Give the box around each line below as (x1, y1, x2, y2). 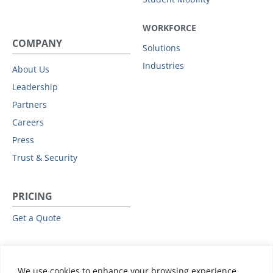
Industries (143, 59, 184, 71)
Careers (12, 116, 44, 128)
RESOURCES (12, 249, 69, 263)
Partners (12, 98, 47, 110)
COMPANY (12, 36, 62, 50)
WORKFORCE (143, 21, 196, 34)
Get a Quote (12, 211, 61, 224)
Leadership (12, 80, 58, 93)
